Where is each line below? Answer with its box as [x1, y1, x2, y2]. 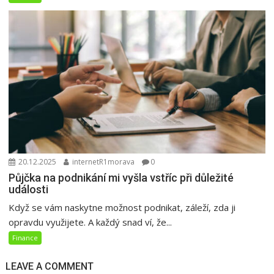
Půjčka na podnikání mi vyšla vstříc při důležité [9, 171, 234, 185]
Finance [12, 233, 39, 243]
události [9, 183, 49, 196]
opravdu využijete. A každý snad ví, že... [9, 216, 172, 229]
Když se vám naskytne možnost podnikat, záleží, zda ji [9, 201, 236, 214]
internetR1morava [70, 157, 135, 168]
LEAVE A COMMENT [6, 261, 94, 273]
